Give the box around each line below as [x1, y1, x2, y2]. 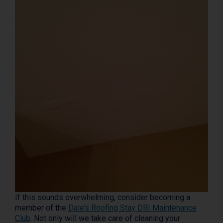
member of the [15, 203, 68, 213]
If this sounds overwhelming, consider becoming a [15, 192, 190, 202]
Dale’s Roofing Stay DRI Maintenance [68, 203, 197, 213]
